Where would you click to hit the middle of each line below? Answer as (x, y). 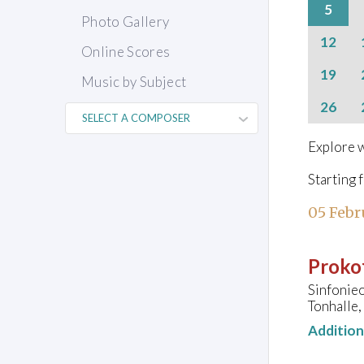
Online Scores (126, 52)
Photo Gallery (126, 22)
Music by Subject (134, 82)
